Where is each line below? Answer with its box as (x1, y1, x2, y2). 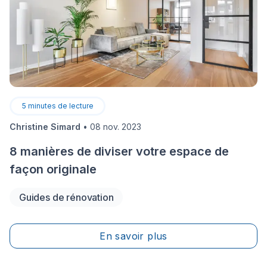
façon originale (10, 162, 97, 176)
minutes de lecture (27, 101, 94, 110)
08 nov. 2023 (90, 121, 141, 132)
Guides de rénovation (19, 191, 114, 203)
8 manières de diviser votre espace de (10, 144, 229, 159)
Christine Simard (10, 121, 80, 132)
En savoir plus (100, 229, 167, 242)
